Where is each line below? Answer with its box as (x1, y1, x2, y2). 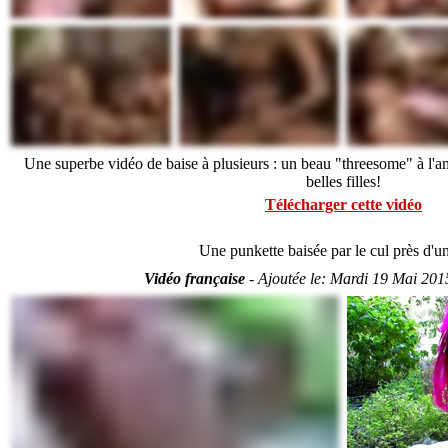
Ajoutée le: (258, 270, 331, 287)
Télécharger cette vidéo (264, 196, 422, 213)
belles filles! (305, 173, 381, 190)
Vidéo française (144, 270, 246, 287)
